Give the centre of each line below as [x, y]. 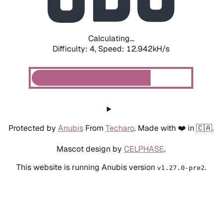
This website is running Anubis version [86, 167]
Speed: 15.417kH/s [134, 49]
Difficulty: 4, [75, 49]
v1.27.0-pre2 [181, 167]
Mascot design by [90, 149]
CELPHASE [144, 149]
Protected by [33, 128]
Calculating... [111, 38]
